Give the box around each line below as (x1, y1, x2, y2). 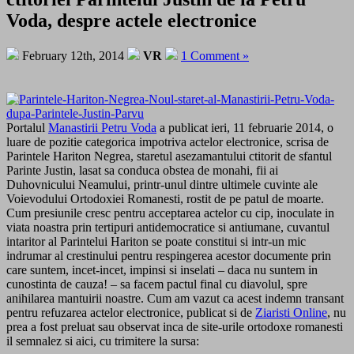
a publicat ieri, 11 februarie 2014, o (156, 120, 333, 134)
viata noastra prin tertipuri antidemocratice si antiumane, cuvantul (6, 220, 330, 234)
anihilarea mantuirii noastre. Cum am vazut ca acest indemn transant (6, 291, 344, 305)
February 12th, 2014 (19, 48, 127, 62)
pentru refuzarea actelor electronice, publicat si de (6, 305, 255, 319)
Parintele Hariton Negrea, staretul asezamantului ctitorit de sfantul (6, 149, 332, 163)
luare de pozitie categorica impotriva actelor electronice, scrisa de (6, 134, 329, 149)
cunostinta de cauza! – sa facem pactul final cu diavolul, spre (6, 277, 307, 291)
